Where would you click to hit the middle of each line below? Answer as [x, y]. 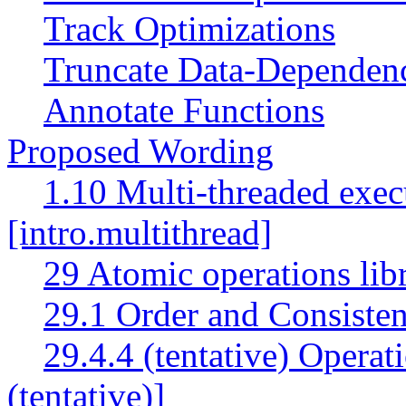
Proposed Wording [140, 150]
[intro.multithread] [140, 232]
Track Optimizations [189, 28]
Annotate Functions [184, 110]
